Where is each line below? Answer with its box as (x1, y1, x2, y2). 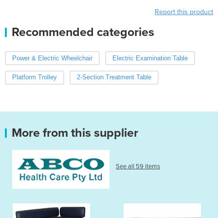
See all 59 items (116, 163, 160, 171)
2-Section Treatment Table (76, 73, 151, 81)
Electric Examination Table (112, 54, 188, 62)
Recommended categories (12, 24, 154, 39)
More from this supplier (12, 126, 138, 141)
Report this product (155, 7, 213, 16)
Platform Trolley (12, 73, 57, 81)
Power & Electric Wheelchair (12, 54, 92, 62)
